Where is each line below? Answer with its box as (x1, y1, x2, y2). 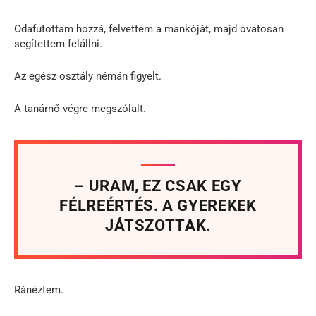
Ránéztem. (14, 283, 63, 296)
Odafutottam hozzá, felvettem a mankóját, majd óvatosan (14, 22, 284, 35)
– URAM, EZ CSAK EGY (74, 176, 242, 195)
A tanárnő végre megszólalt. (14, 102, 146, 115)
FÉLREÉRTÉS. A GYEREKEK (59, 196, 257, 214)
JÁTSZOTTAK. (104, 216, 212, 234)
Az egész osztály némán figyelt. (14, 69, 162, 83)
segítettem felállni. (14, 37, 102, 50)
